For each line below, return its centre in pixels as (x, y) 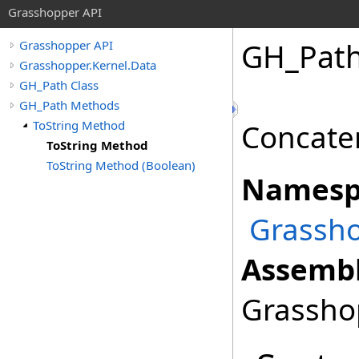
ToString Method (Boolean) (121, 165)
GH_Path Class (59, 85)
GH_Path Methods (69, 105)
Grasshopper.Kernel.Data (88, 65)
